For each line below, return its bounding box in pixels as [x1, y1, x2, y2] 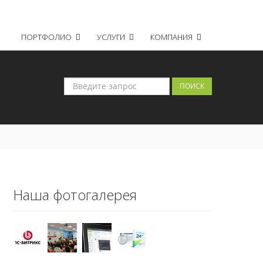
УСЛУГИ [96, 32, 127, 42]
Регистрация [137, 6, 182, 16]
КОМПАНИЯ [150, 32, 194, 42]
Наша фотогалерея [13, 184, 137, 204]
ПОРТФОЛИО [21, 32, 73, 42]
